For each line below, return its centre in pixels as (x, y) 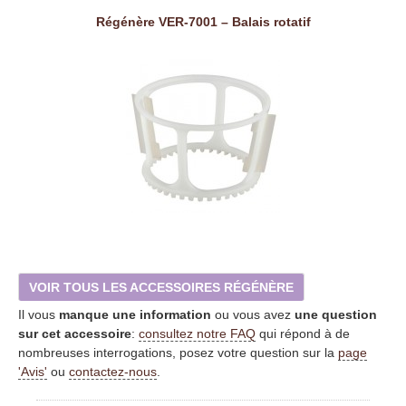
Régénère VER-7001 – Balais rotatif (203, 21)
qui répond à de (303, 333)
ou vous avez (253, 314)
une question (336, 314)
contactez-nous (113, 371)
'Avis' (33, 371)
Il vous (39, 314)
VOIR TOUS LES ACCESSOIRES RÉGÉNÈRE (161, 287)
